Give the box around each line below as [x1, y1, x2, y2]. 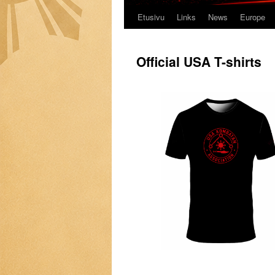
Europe [240, 11, 265, 23]
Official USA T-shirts [136, 52, 261, 71]
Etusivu [137, 11, 165, 23]
